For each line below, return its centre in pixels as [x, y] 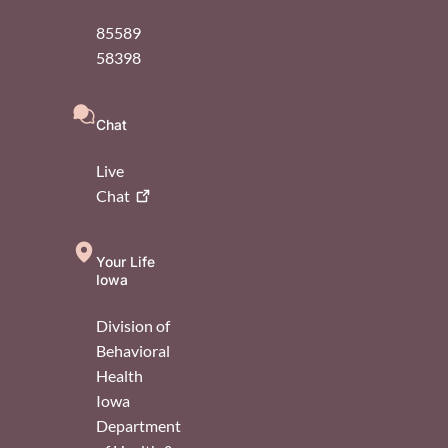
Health [119, 376]
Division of [133, 326]
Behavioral [133, 351]
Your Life [125, 262]
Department [138, 426]
